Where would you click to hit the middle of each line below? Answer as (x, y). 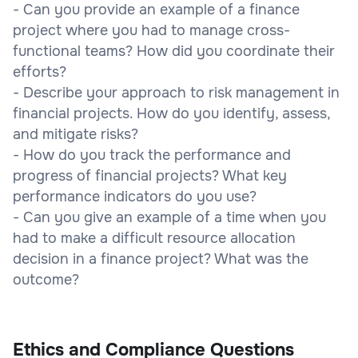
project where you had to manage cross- (151, 30)
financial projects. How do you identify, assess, (171, 113)
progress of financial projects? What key (150, 175)
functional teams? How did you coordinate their (174, 51)
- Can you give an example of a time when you (169, 217)
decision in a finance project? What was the (161, 259)
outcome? (46, 279)
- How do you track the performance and (152, 155)
